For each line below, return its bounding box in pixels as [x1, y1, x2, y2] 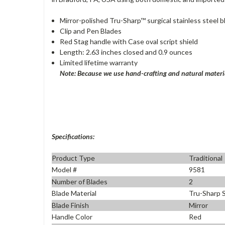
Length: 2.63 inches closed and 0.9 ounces [60, 47, 193, 56]
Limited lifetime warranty [60, 58, 138, 67]
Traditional [189, 153, 223, 162]
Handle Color [52, 212, 92, 221]
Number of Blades [52, 177, 107, 186]
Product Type [52, 153, 95, 162]
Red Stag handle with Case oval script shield [60, 37, 198, 46]
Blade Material [52, 189, 96, 198]
